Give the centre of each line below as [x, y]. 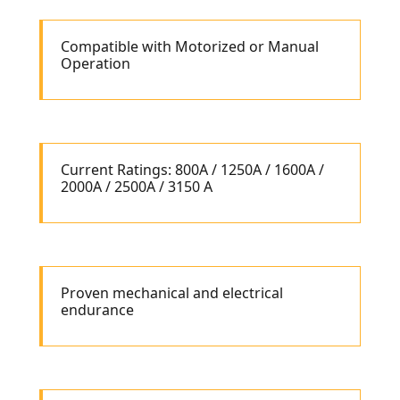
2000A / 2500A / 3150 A [137, 187]
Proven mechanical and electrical [172, 293]
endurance [97, 310]
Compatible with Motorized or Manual [190, 47]
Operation [96, 64]
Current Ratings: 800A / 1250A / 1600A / [192, 170]
